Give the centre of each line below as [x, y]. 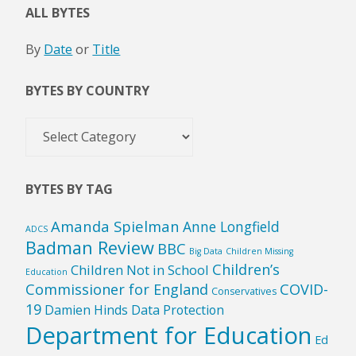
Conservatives [244, 292]
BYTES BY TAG [70, 189]
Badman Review [90, 248]
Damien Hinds [87, 310]
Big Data [206, 252]
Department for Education [169, 336]
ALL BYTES [58, 13]
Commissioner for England [117, 290]
